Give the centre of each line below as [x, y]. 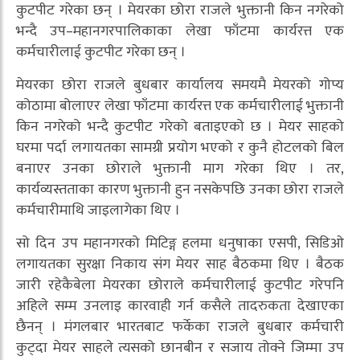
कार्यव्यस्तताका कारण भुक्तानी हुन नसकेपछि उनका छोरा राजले [180, 190]
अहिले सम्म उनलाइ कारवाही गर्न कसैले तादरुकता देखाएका [180, 307]
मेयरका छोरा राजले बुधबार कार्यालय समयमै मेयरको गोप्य [180, 86]
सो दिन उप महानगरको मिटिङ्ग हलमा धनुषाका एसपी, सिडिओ [180, 244]
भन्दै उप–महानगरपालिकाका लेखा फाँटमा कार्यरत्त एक [180, 32]
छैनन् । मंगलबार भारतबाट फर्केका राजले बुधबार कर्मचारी [180, 327]
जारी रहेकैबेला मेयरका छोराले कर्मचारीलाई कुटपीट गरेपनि [180, 286]
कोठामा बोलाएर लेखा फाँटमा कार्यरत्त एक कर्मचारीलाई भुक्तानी [180, 106]
